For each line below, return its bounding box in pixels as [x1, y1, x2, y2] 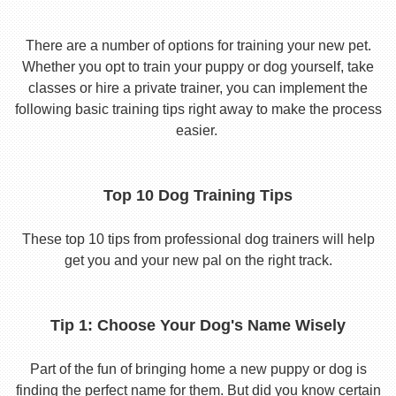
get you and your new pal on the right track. [64, 253, 332, 269]
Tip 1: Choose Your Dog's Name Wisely [50, 316, 346, 335]
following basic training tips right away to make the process [14, 102, 382, 118]
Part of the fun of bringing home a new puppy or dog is [29, 362, 367, 377]
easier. [175, 123, 221, 139]
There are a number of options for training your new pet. [25, 38, 371, 54]
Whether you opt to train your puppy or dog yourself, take [22, 59, 374, 75]
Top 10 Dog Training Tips [103, 187, 293, 205]
